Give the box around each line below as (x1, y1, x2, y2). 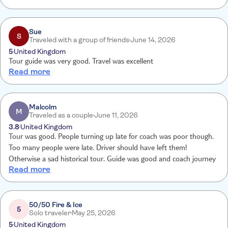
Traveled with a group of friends (29, 36, 129, 44)
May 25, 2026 (72, 209, 116, 217)
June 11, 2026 (94, 111, 138, 119)
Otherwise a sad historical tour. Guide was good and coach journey (9, 156, 216, 164)
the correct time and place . (9, 5, 93, 13)
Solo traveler (29, 209, 71, 217)
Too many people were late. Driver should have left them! (9, 145, 187, 153)
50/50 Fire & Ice (29, 201, 82, 209)
